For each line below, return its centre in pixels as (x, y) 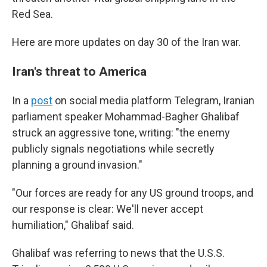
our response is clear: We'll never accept (108, 209)
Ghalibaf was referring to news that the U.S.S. (118, 253)
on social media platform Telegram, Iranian (153, 100)
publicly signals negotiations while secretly (113, 149)
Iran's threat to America (79, 71)
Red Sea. (32, 14)
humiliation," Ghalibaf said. (73, 225)
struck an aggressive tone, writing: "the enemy (121, 133)
